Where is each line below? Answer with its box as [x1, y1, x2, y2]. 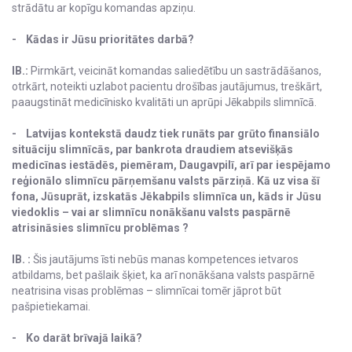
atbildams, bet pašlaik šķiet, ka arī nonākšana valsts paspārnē [12, 269, 314, 282]
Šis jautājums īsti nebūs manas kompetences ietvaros [31, 253, 299, 266]
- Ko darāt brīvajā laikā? [12, 332, 142, 345]
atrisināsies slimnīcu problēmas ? [12, 222, 189, 235]
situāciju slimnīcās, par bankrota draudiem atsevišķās [12, 143, 293, 156]
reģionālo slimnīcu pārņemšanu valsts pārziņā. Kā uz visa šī [12, 174, 320, 188]
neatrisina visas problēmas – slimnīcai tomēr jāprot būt [12, 284, 281, 298]
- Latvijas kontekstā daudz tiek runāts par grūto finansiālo [12, 127, 320, 141]
